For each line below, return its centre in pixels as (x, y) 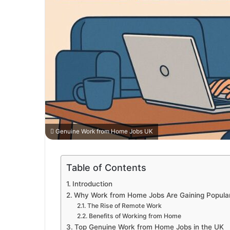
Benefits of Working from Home (135, 216)
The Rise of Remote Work (124, 206)
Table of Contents (106, 168)
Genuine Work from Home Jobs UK (103, 132)
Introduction (92, 184)
